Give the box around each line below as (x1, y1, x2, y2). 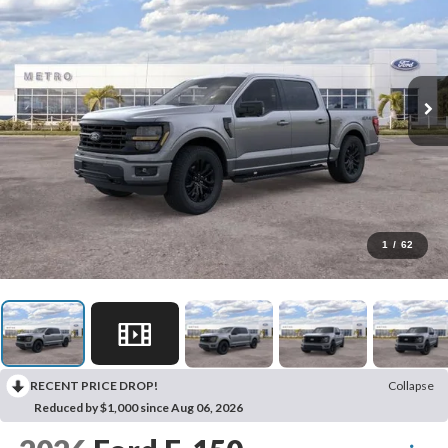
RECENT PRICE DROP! (30, 377, 158, 393)
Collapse (388, 377, 434, 393)
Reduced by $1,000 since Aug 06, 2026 (34, 399, 243, 415)
